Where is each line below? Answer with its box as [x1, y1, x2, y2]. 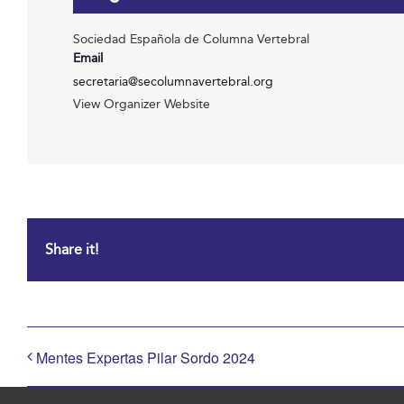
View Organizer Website [73, 96, 211, 113]
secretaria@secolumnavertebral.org [73, 74, 274, 90]
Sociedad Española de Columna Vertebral [73, 32, 310, 48]
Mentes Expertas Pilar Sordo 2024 [36, 346, 255, 368]
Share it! [45, 240, 98, 258]
